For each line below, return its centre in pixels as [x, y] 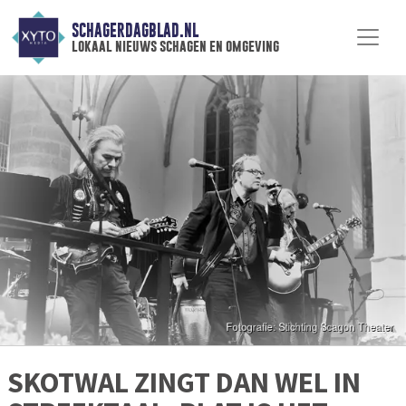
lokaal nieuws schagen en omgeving [175, 46]
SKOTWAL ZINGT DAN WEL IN [184, 382]
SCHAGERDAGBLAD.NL [135, 31]
